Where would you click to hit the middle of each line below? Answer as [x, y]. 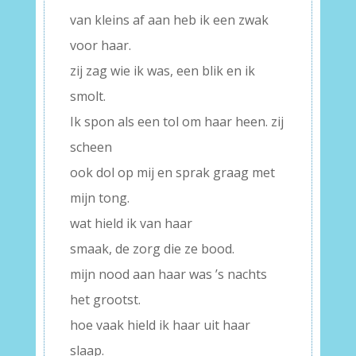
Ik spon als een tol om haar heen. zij [176, 122]
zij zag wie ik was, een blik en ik [162, 71]
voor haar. [100, 45]
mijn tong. [99, 198]
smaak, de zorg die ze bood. [152, 249]
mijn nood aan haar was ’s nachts [168, 274]
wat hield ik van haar [131, 223]
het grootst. [105, 300]
